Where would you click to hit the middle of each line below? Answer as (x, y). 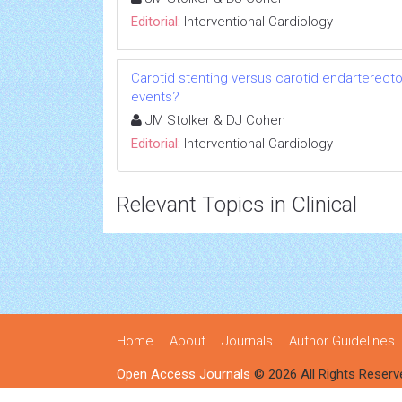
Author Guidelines (342, 341)
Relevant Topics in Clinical (237, 205)
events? (155, 97)
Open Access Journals (184, 374)
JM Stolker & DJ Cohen (214, 120)
